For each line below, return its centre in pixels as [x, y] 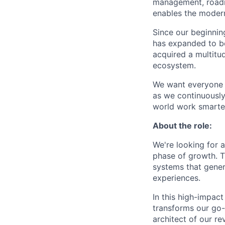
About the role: [182, 126]
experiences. [177, 178]
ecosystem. [174, 66]
